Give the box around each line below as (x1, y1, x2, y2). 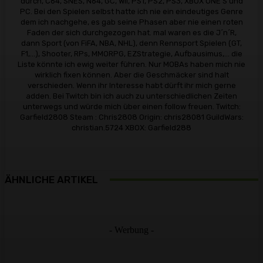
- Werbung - (109, 225, 154, 235)
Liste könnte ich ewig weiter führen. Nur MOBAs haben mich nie (18, 59, 245, 69)
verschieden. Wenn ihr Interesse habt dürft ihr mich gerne (27, 80, 236, 90)
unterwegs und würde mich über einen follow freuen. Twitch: (22, 102, 241, 111)
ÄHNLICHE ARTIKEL (5, 173, 98, 186)
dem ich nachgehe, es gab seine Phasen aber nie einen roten (20, 17, 243, 26)
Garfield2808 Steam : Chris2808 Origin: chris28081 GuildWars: (19, 112, 244, 122)
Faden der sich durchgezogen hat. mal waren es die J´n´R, (26, 28, 237, 37)
